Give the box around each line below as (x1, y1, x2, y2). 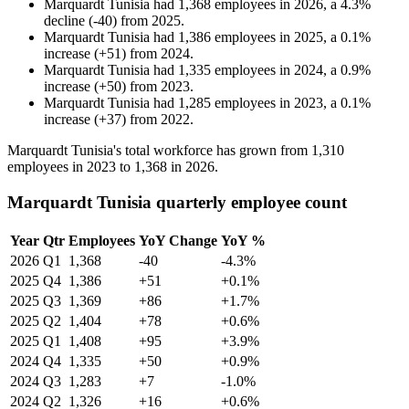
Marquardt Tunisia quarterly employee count (7, 192, 347, 212)
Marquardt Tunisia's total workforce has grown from (7, 142, 311, 159)
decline (44, 13, 85, 29)
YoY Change (139, 232, 217, 248)
